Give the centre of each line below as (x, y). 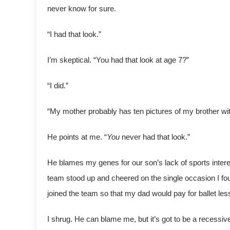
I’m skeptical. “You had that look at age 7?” (118, 60)
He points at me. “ (77, 137)
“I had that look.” (74, 34)
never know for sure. (82, 8)
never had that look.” (155, 137)
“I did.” (58, 85)
